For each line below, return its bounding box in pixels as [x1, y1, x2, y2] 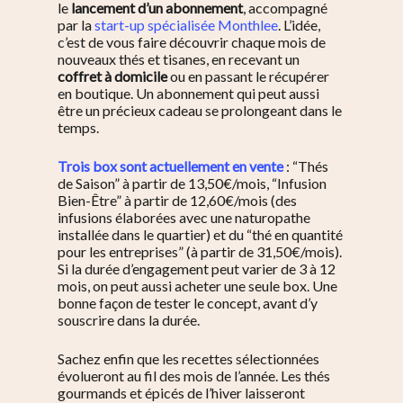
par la [58, 16, 94, 33]
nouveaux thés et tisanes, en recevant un [58, 50, 300, 67]
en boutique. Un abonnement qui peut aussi [58, 85, 319, 102]
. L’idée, [278, 16, 320, 33]
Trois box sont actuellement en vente [58, 157, 283, 175]
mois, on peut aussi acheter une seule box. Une [58, 277, 337, 294]
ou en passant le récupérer [167, 67, 329, 85]
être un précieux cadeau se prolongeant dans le [58, 102, 342, 119]
